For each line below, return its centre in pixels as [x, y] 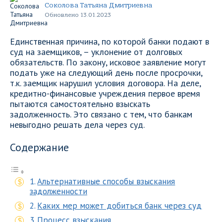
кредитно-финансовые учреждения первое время [105, 93]
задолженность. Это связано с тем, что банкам [101, 114]
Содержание [39, 147]
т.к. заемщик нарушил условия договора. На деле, [105, 83]
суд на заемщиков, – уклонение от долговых [96, 52]
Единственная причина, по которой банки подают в [110, 41]
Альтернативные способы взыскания [106, 181]
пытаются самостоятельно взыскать [80, 104]
